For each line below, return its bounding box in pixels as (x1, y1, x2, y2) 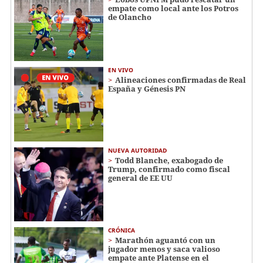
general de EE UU (108, 172, 173, 183)
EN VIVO (108, 65, 133, 74)
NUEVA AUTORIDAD (108, 146, 167, 154)
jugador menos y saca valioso (108, 244, 220, 255)
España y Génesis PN (108, 83, 186, 94)
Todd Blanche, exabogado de (115, 154, 223, 166)
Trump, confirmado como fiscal (108, 163, 230, 174)
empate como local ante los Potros (108, 3, 238, 14)
